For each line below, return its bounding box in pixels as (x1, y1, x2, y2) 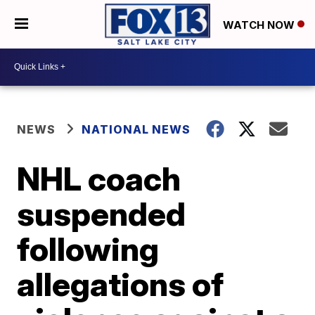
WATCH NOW (223, 18, 297, 32)
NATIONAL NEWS (82, 122, 191, 136)
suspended (17, 193, 186, 233)
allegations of (17, 264, 224, 304)
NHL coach (17, 158, 181, 198)
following (17, 229, 160, 269)
